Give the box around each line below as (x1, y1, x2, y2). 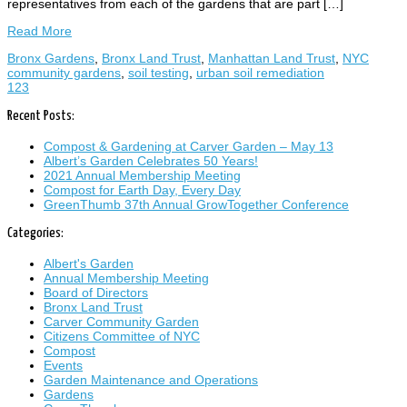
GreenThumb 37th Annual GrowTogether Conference (44, 196, 349, 212)
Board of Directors (44, 284, 148, 300)
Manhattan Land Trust (208, 51, 335, 66)
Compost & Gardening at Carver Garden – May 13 (44, 138, 333, 154)
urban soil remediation (196, 65, 324, 81)
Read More (7, 24, 72, 39)
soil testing (128, 65, 189, 81)
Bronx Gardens (7, 51, 94, 66)
